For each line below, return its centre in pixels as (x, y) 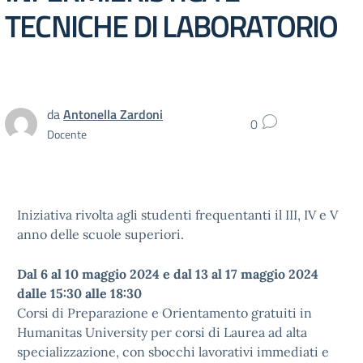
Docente (67, 134)
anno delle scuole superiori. (100, 234)
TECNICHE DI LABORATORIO (171, 26)
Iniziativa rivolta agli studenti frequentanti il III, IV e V (177, 215)
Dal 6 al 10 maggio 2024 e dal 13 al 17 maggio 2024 (168, 274)
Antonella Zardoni (113, 114)
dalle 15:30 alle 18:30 (79, 293)
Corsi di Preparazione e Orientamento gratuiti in (164, 313)
